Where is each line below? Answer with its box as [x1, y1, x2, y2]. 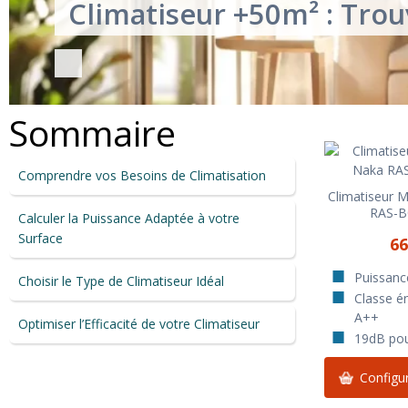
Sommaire [9, 107, 176, 157]
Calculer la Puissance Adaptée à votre [18, 209, 240, 227]
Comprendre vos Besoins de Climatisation [18, 167, 266, 184]
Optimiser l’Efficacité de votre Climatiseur [18, 315, 260, 332]
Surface [18, 229, 63, 247]
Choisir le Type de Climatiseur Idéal [18, 272, 224, 290]
